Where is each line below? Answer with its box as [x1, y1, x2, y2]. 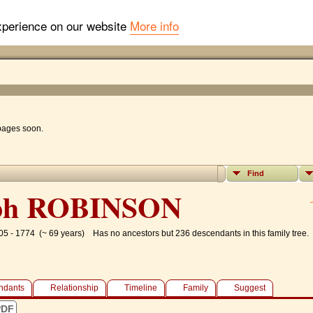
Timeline [124, 283, 157, 293]
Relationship [50, 283, 99, 293]
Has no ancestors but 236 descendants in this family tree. [84, 228, 309, 238]
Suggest [233, 283, 265, 293]
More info [130, 16, 179, 34]
